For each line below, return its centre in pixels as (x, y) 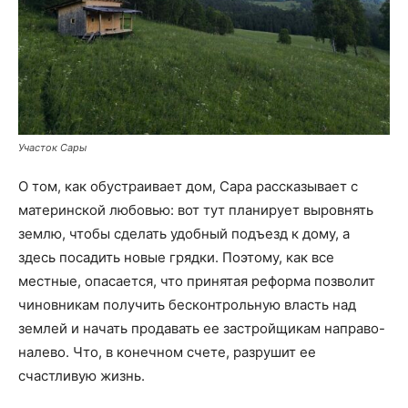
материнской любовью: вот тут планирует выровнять (196, 209)
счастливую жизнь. (82, 375)
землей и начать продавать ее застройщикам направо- (202, 328)
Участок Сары (52, 147)
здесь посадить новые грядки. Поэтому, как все (176, 257)
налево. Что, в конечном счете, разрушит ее (167, 352)
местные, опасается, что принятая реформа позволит (197, 280)
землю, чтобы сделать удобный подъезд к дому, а (184, 233)
